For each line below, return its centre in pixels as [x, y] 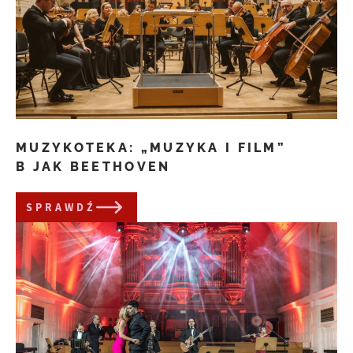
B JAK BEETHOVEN [93, 166]
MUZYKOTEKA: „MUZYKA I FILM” [151, 147]
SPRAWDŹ [61, 207]
